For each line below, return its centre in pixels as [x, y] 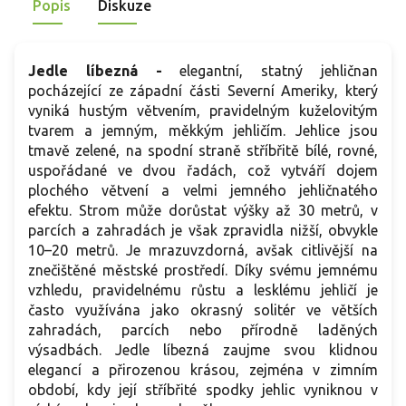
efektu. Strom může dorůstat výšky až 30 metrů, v [203, 211]
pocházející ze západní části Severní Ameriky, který [203, 91]
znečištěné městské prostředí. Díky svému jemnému [203, 271]
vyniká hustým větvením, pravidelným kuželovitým [203, 111]
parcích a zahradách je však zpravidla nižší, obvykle [203, 231]
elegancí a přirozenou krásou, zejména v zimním [203, 370]
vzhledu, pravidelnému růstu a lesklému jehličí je [203, 290]
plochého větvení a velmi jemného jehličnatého [203, 191]
